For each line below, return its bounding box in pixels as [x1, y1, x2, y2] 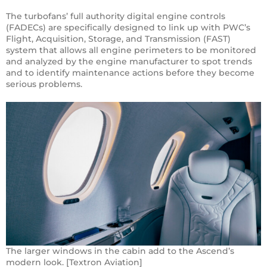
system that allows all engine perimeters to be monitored [6, 45, 256, 56]
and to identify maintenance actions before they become [6, 67, 254, 79]
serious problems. [6, 79, 82, 90]
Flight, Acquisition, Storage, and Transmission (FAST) [6, 33, 231, 45]
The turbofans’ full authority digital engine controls [6, 11, 225, 22]
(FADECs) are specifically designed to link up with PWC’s [6, 22, 250, 33]
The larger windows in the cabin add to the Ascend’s [6, 246, 234, 257]
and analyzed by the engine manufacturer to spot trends [6, 56, 252, 67]
